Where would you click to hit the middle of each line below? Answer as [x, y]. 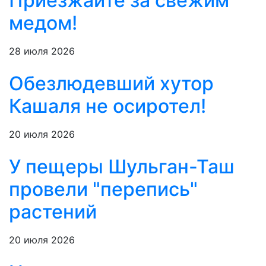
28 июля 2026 [42, 51]
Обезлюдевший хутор [111, 84]
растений [53, 212]
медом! [43, 23]
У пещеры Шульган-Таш [122, 167]
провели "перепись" [103, 189]
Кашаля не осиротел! [107, 106]
